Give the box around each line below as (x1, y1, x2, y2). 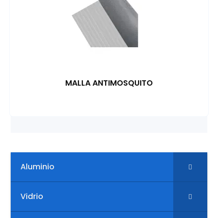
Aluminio (20, 161, 55, 172)
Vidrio (20, 190, 44, 202)
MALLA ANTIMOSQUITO (65, 77, 153, 89)
